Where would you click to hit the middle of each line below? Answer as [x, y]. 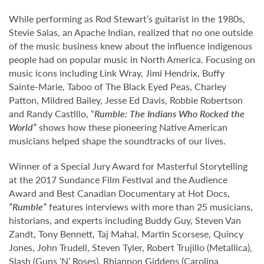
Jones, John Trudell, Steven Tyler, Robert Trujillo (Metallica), [131, 247]
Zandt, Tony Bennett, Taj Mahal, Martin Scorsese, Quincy [126, 234]
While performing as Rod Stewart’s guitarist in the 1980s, [127, 19]
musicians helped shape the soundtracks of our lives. [117, 141]
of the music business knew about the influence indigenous [131, 46]
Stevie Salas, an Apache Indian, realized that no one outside [131, 32]
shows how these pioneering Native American [132, 127]
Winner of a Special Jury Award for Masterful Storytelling [128, 166]
